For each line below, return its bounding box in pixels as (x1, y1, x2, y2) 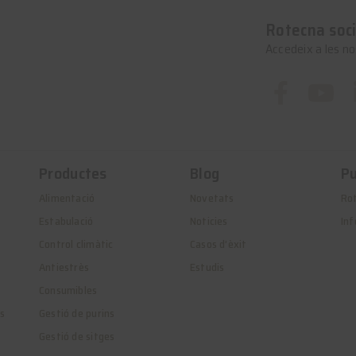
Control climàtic (39, 234, 114, 253)
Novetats (190, 188, 234, 207)
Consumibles (39, 281, 98, 299)
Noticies (190, 211, 228, 230)
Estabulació (39, 211, 94, 230)
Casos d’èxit (190, 234, 247, 253)
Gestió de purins (39, 304, 115, 322)
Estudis (190, 257, 225, 276)
